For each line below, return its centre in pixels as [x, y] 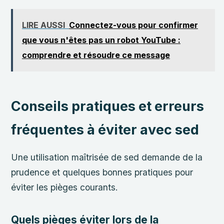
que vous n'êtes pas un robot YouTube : [101, 40]
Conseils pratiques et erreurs [108, 106]
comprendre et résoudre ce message [96, 55]
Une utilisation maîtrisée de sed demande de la [107, 157]
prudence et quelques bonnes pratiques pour [102, 172]
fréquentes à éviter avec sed [105, 129]
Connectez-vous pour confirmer [133, 25]
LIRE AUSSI [43, 25]
